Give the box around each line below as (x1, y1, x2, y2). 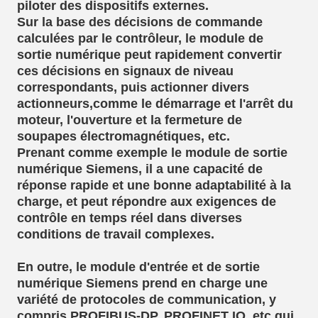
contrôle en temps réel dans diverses (17, 210, 242, 225)
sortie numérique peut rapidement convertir (17, 47, 282, 62)
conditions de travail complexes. (17, 226, 214, 241)
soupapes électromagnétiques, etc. (17, 128, 230, 143)
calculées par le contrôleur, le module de (17, 31, 263, 45)
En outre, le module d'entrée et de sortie (17, 259, 260, 274)
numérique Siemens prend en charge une (17, 275, 268, 290)
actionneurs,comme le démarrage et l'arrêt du (17, 96, 293, 111)
